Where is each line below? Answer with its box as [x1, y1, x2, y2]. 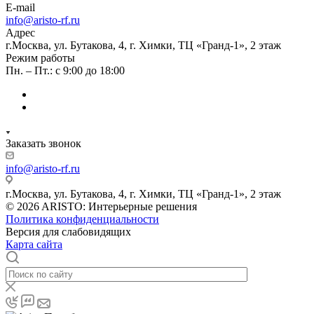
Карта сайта [6, 238, 62, 250]
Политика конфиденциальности [6, 212, 159, 225]
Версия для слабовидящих [6, 225, 131, 238]
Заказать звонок [6, 137, 81, 149]
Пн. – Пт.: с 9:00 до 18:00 [6, 64, 125, 76]
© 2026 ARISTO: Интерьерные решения [6, 200, 197, 212]
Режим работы [6, 51, 75, 64]
